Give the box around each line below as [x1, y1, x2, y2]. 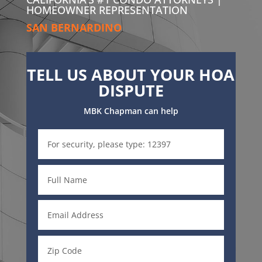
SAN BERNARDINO [26, 20, 122, 35]
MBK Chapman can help [83, 105, 178, 116]
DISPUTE [98, 79, 164, 101]
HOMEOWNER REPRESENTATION [26, 2, 188, 17]
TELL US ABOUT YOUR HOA [27, 63, 235, 85]
